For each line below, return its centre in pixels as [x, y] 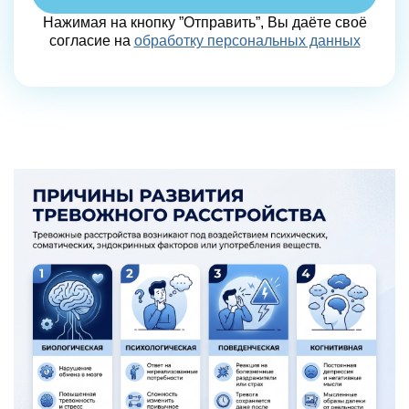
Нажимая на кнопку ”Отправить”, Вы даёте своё [204, 22]
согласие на [91, 40]
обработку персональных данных [247, 40]
